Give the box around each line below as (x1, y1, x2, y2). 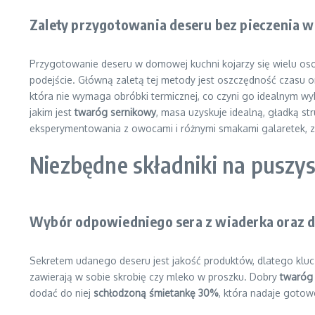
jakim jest (30, 106, 75, 118)
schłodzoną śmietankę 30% (94, 287, 219, 299)
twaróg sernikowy (75, 106, 156, 118)
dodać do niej (30, 287, 94, 299)
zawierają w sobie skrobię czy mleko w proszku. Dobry (30, 271, 280, 283)
